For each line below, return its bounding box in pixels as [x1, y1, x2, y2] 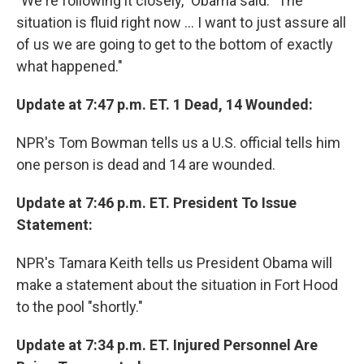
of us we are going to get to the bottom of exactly [16, 36, 333, 54]
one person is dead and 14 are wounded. [16, 156, 275, 174]
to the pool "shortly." [16, 298, 143, 316]
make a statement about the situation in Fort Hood [16, 276, 338, 294]
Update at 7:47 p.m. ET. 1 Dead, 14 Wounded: [16, 96, 313, 114]
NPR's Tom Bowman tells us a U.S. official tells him [16, 134, 340, 152]
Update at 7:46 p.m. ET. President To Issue [16, 194, 297, 212]
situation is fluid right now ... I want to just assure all [16, 14, 346, 32]
